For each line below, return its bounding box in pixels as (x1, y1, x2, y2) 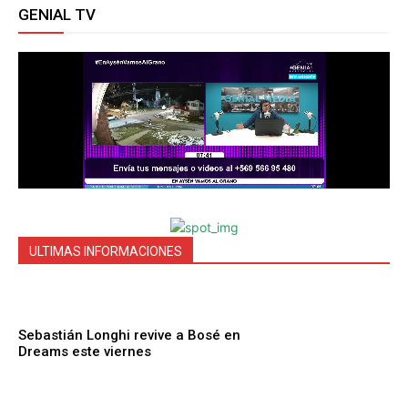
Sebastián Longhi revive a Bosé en (18, 327, 240, 344)
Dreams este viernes (18, 343, 151, 361)
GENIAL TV (18, 5, 96, 24)
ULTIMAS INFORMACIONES (29, 243, 182, 259)
